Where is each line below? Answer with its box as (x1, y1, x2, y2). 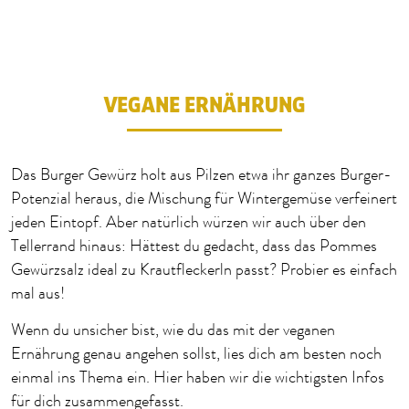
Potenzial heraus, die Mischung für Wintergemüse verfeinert (11, 188, 397, 210)
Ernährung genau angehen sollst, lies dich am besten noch (11, 343, 382, 365)
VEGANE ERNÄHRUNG (103, 94, 306, 117)
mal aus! (11, 283, 65, 305)
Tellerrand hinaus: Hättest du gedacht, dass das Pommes (11, 236, 377, 257)
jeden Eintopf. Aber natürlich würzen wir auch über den (11, 212, 366, 234)
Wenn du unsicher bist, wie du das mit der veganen (11, 320, 335, 341)
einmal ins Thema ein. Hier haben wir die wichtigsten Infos (11, 367, 384, 389)
